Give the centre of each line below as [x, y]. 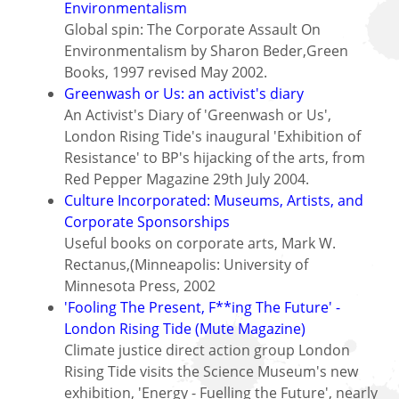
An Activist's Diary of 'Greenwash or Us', [198, 114]
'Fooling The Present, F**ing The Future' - [202, 307]
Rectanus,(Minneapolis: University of [186, 264]
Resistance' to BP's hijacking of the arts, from [215, 157]
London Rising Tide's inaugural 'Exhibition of [212, 136]
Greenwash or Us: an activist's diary [184, 93]
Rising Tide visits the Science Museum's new [211, 371]
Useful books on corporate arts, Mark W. [200, 243]
